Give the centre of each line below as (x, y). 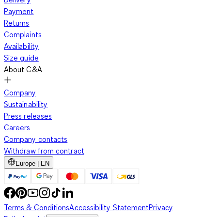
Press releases (28, 116)
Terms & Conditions (37, 208)
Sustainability (26, 104)
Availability (21, 46)
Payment (19, 11)
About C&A (23, 70)
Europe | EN (32, 164)
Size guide (21, 58)
